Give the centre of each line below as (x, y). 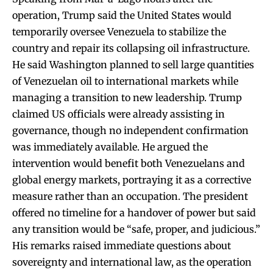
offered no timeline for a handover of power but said (134, 212)
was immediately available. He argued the (110, 147)
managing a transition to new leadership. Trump (127, 97)
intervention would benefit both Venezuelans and (129, 163)
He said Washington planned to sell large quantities (133, 64)
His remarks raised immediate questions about (122, 245)
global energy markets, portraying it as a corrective (132, 179)
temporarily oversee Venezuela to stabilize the (119, 31)
